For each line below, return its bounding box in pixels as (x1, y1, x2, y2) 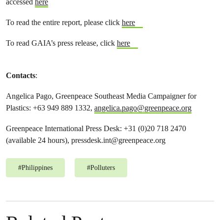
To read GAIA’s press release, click (6, 38, 117, 48)
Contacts (6, 71, 35, 80)
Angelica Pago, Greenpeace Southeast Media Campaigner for (6, 91, 196, 101)
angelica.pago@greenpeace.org (94, 103, 192, 112)
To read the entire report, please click (6, 18, 122, 27)
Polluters (90, 164, 115, 171)
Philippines (22, 164, 53, 171)
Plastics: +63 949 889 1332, (6, 103, 94, 112)
